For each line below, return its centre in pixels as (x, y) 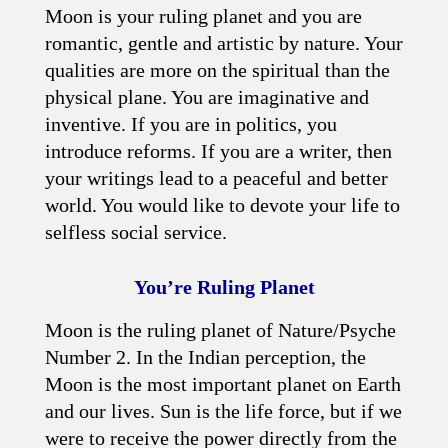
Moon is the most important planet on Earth (223, 384)
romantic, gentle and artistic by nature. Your (224, 43)
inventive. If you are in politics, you (191, 124)
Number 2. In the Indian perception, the (205, 357)
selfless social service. (136, 232)
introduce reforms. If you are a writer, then (218, 151)
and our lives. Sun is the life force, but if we (223, 411)
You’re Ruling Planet (224, 287)
